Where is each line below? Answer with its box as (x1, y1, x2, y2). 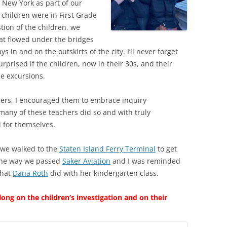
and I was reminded (110, 156, 180, 166)
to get (156, 144, 177, 154)
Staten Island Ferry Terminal (59, 144, 156, 154)
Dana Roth (13, 168, 48, 178)
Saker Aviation (62, 156, 110, 166)
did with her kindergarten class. (48, 168, 159, 178)
